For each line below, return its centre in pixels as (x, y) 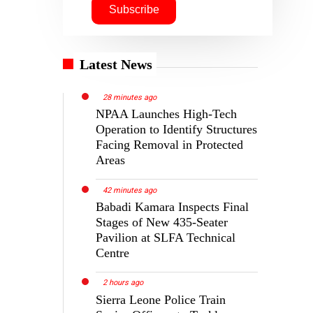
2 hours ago (123, 283)
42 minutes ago (130, 190)
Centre (113, 253)
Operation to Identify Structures (177, 129)
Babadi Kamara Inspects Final (173, 206)
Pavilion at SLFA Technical (166, 237)
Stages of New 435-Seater (162, 222)
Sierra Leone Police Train (161, 299)
